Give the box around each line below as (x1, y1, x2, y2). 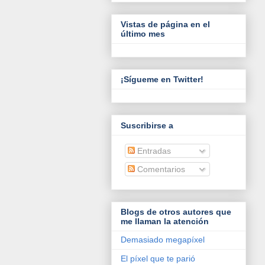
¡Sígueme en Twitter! (121, 75, 203, 85)
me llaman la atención (121, 216, 209, 227)
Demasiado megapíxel (121, 235, 205, 245)
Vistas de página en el (121, 20, 210, 30)
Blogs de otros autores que (121, 207, 231, 217)
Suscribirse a (121, 120, 173, 130)
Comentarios (135, 164, 185, 174)
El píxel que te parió (121, 254, 195, 264)
